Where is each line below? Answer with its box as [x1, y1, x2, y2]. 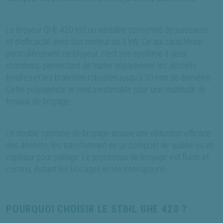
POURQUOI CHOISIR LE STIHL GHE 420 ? [6, 203, 187, 216]
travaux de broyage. [6, 97, 71, 107]
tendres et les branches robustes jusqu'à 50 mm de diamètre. [6, 73, 212, 83]
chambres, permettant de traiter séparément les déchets [6, 61, 197, 71]
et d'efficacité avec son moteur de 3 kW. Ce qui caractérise [6, 37, 203, 47]
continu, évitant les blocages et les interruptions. [6, 164, 167, 175]
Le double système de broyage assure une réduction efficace [6, 128, 211, 139]
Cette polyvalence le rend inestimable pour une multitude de [6, 85, 206, 95]
